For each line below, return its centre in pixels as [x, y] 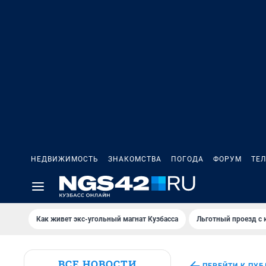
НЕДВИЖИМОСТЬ [65, 159]
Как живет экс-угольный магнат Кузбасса [107, 219]
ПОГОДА [187, 159]
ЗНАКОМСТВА [135, 159]
